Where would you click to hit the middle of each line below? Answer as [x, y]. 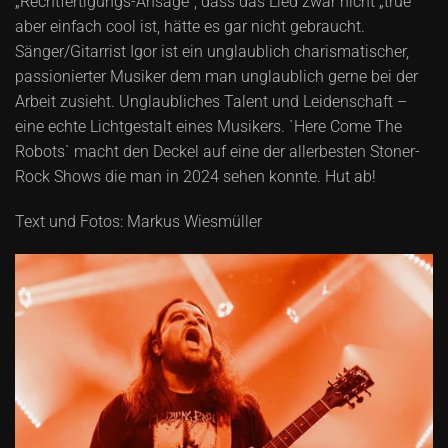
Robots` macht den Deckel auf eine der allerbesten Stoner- [217, 152]
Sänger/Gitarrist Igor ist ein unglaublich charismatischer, [212, 52]
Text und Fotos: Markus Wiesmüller [138, 222]
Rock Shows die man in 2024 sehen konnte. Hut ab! [195, 177]
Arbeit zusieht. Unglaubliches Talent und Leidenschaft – [211, 102]
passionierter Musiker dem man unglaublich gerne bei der [216, 77]
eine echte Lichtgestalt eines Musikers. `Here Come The [208, 127]
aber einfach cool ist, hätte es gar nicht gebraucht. [190, 27]
